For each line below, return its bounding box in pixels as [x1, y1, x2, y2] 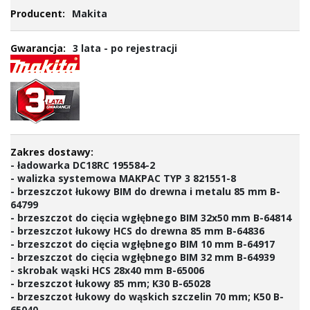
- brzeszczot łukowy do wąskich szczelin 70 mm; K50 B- [10, 290, 284, 303]
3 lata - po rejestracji [73, 42, 177, 55]
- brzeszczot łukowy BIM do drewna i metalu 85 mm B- [10, 185, 280, 198]
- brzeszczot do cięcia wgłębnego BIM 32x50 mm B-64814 [10, 211, 291, 224]
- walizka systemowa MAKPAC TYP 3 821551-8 [10, 172, 236, 185]
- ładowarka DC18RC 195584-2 [10, 158, 155, 172]
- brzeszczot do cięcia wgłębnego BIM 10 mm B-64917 [10, 237, 275, 250]
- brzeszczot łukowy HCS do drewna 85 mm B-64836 [10, 224, 264, 237]
